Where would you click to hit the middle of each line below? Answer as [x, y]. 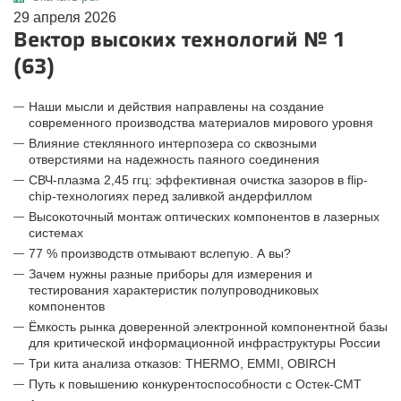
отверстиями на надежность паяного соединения [174, 159]
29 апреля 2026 [65, 17]
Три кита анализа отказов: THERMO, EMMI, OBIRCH [182, 363]
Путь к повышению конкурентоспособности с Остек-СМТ [195, 384]
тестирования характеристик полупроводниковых [174, 290]
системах [56, 233]
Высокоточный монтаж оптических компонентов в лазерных [204, 217]
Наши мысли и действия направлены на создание [176, 107]
